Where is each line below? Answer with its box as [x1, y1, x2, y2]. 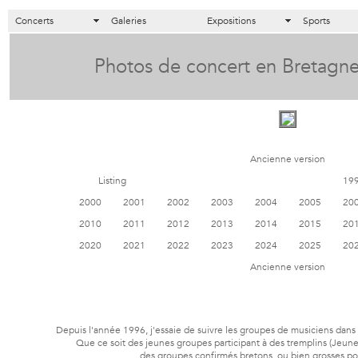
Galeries [111, 14, 146, 27]
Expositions [207, 14, 256, 27]
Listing [97, 174, 126, 187]
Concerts [15, 14, 54, 27]
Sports [303, 14, 330, 27]
